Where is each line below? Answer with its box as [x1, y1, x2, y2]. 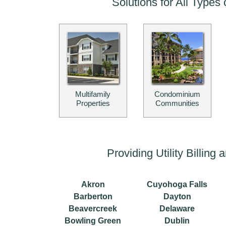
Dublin [164, 216, 190, 225]
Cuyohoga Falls [147, 180, 208, 189]
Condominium [154, 90, 200, 99]
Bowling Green [65, 216, 122, 225]
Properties [76, 99, 110, 108]
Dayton [163, 192, 191, 201]
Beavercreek [69, 204, 118, 213]
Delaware [159, 204, 195, 213]
